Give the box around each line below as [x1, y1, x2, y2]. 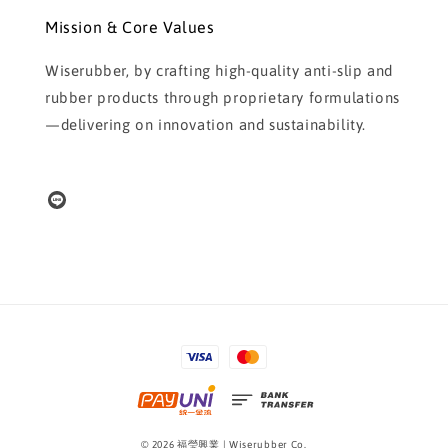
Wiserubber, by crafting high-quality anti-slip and [45, 62, 394, 80]
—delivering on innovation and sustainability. [45, 116, 367, 134]
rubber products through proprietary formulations [45, 89, 400, 107]
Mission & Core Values [45, 18, 215, 37]
